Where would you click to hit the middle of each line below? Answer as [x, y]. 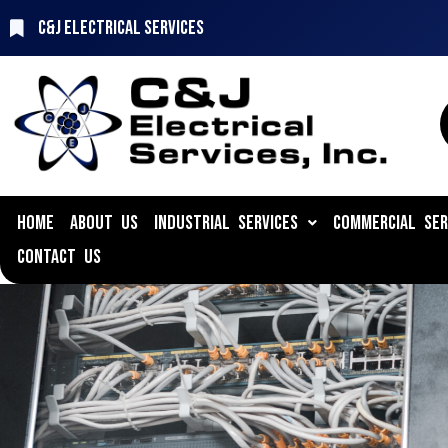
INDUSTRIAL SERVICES [226, 223]
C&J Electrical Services [120, 27]
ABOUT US [104, 223]
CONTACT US [59, 257]
